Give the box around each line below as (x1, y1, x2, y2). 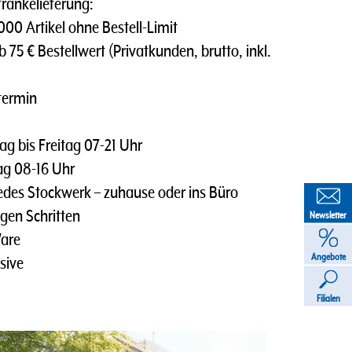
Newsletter (310, 209, 346, 220)
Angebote (310, 251, 346, 262)
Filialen (316, 292, 340, 303)
